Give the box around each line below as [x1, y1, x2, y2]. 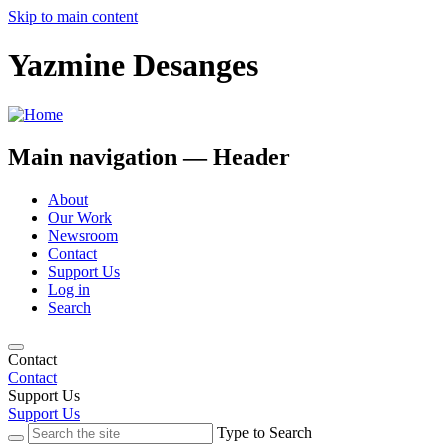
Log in [48, 280, 90, 298]
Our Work [48, 208, 112, 226]
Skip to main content [8, 8, 138, 25]
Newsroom [48, 226, 118, 244]
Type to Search [217, 423, 312, 441]
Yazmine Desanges [8, 47, 258, 84]
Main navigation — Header [8, 143, 290, 170]
